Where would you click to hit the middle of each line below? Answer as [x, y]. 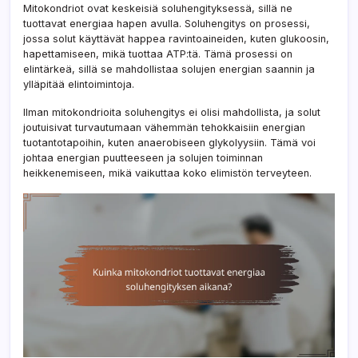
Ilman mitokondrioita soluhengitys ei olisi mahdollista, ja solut [172, 113]
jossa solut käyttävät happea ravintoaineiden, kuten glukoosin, [176, 39]
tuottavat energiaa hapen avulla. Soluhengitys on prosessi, [167, 24]
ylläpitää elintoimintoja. [79, 85]
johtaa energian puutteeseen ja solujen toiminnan [143, 158]
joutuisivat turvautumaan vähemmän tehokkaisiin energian [164, 128]
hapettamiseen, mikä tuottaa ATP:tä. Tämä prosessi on [158, 54]
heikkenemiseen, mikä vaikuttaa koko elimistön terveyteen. [167, 173]
